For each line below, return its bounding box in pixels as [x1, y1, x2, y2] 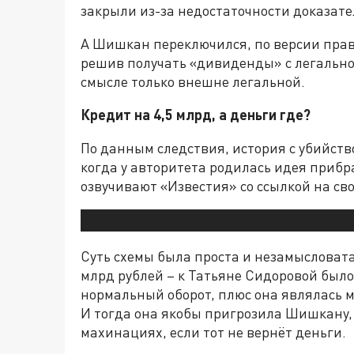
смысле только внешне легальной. [81, 73, 308, 91]
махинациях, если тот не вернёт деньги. [81, 322, 346, 341]
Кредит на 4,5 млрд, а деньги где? [81, 106, 311, 124]
